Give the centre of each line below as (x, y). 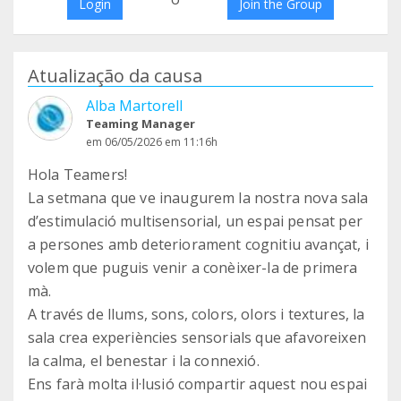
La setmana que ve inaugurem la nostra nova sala (198, 198)
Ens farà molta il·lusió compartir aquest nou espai (198, 384)
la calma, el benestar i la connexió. (144, 361)
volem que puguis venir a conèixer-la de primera (193, 268)
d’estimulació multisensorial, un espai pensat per (195, 221)
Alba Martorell (134, 106)
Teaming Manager (141, 124)
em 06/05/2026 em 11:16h (152, 142)
